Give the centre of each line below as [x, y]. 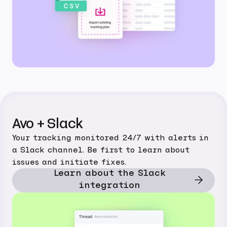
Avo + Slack [48, 123]
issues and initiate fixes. [69, 162]
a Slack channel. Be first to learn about [101, 150]
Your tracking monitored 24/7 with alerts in [110, 138]
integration [109, 185]
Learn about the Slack [109, 173]
